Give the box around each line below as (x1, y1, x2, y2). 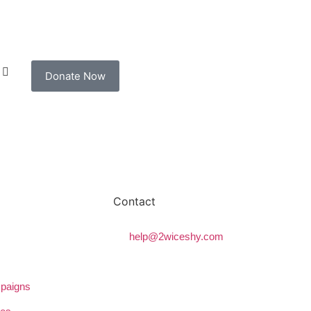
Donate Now (45, 69, 106, 83)
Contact (113, 194, 156, 208)
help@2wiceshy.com (128, 230, 224, 242)
